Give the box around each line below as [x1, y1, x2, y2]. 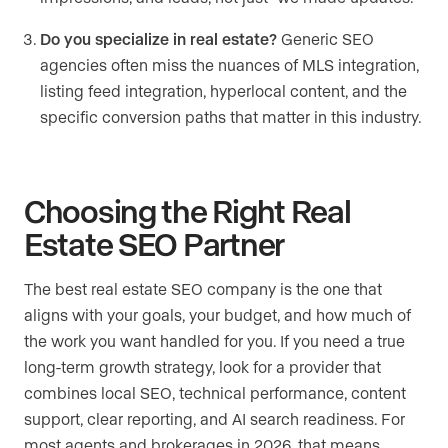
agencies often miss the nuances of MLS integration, [40, 55, 419, 75]
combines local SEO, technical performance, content [24, 383, 406, 403]
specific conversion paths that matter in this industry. [40, 107, 422, 127]
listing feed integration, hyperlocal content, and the [40, 81, 407, 101]
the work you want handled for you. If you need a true [24, 331, 405, 351]
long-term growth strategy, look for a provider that [24, 357, 381, 377]
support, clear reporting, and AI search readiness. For [24, 409, 405, 429]
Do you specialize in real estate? [40, 29, 277, 49]
